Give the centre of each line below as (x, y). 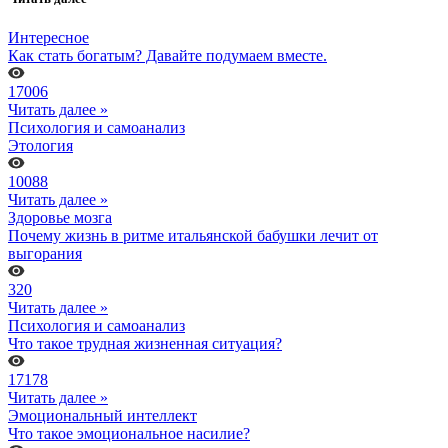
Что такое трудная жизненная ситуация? (145, 343)
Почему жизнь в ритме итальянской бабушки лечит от (193, 235)
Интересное (48, 37)
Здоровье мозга (60, 217)
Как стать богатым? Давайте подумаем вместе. (167, 55)
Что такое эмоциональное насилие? (129, 433)
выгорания (45, 253)
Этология (40, 145)
